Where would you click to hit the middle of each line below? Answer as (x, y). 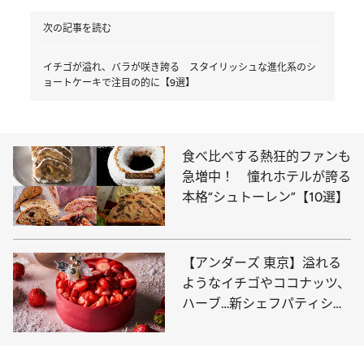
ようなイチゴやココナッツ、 (266, 284)
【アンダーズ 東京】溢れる (262, 263)
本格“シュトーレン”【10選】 (265, 197)
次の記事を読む (77, 28)
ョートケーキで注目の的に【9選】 (119, 82)
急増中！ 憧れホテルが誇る (266, 176)
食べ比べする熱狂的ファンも (266, 156)
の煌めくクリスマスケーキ (260, 324)
